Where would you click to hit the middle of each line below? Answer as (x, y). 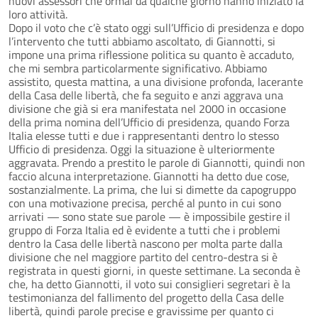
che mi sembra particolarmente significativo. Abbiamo (138, 68)
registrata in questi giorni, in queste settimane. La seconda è (154, 270)
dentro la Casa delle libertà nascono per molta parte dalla (146, 243)
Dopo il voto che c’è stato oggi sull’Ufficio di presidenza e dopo (156, 27)
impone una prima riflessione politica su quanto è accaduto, (152, 54)
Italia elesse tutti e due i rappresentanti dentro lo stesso (144, 135)
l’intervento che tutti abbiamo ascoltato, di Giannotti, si (142, 41)
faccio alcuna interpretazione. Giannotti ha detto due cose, (149, 176)
